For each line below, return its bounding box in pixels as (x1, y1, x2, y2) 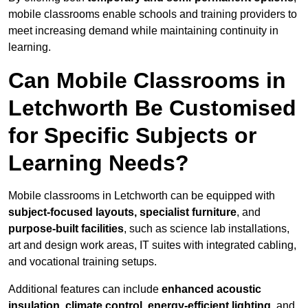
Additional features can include (8, 283, 162, 296)
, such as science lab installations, (124, 223, 289, 235)
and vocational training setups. (8, 256, 157, 268)
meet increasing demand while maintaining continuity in (8, 25, 278, 37)
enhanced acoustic (162, 283, 261, 296)
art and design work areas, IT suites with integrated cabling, (8, 239, 296, 252)
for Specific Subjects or (8, 123, 256, 148)
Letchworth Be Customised (8, 96, 296, 121)
